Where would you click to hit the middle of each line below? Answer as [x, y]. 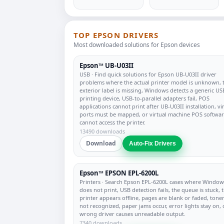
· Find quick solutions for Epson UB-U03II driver [153, 74]
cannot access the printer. [112, 122]
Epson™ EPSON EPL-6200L [119, 173]
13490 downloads [102, 131]
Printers [90, 182]
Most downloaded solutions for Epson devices [137, 45]
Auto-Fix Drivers [152, 143]
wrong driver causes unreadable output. [132, 214]
